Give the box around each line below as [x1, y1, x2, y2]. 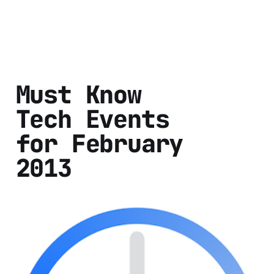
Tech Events [15, 103, 169, 136]
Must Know [15, 78, 141, 111]
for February [15, 127, 183, 160]
